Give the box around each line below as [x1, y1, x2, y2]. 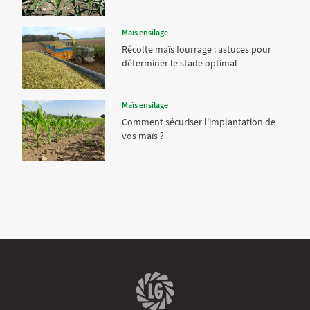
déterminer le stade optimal [122, 57, 237, 70]
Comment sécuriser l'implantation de [122, 115, 275, 128]
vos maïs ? [122, 129, 164, 142]
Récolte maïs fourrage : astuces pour [122, 43, 271, 56]
